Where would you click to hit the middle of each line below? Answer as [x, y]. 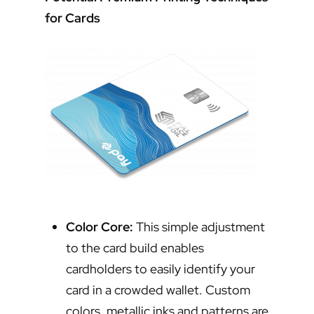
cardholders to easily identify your [161, 269]
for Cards [73, 18]
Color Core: [100, 227]
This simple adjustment [199, 227]
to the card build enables [135, 248]
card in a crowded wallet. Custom [158, 290]
